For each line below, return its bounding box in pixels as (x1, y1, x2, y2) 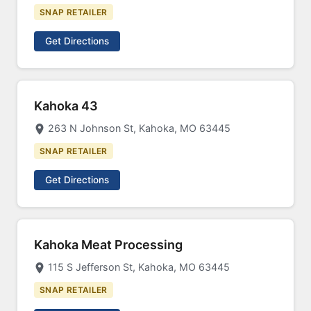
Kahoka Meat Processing (34, 237, 183, 252)
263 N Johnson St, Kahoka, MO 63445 (48, 122, 230, 134)
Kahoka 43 (34, 99, 98, 113)
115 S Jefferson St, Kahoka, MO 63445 (48, 261, 230, 273)
